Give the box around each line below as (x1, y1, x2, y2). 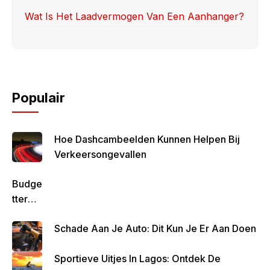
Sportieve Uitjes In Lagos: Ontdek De (54, 252, 221, 265)
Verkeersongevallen (54, 148, 146, 160)
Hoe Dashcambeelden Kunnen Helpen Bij (54, 133, 240, 145)
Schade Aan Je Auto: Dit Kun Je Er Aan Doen (54, 222, 256, 234)
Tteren (12, 192, 39, 205)
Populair (12, 89, 65, 105)
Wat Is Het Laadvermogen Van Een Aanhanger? (25, 10, 244, 22)
